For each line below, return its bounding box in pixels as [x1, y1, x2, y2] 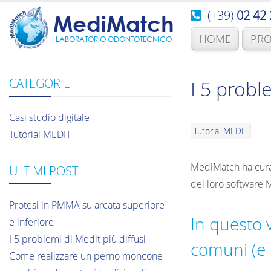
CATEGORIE [9, 74, 70, 91]
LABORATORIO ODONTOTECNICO [56, 33, 172, 44]
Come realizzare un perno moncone [9, 249, 163, 263]
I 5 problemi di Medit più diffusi [9, 232, 146, 246]
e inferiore [9, 215, 54, 229]
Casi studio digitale [9, 110, 90, 124]
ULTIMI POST [9, 162, 78, 179]
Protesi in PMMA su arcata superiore [9, 198, 165, 212]
